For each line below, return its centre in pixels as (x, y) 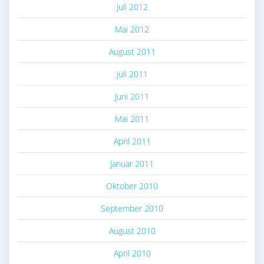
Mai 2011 (132, 119)
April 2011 (132, 141)
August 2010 (132, 231)
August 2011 (132, 52)
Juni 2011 (132, 97)
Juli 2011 (132, 74)
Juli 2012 (132, 7)
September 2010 (132, 209)
